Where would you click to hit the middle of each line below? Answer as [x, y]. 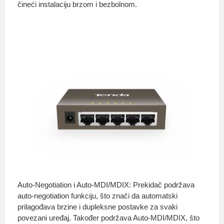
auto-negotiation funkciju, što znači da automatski [97, 196]
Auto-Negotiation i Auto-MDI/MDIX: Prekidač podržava [106, 185]
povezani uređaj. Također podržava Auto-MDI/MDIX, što [108, 218]
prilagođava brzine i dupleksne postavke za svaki [97, 207]
